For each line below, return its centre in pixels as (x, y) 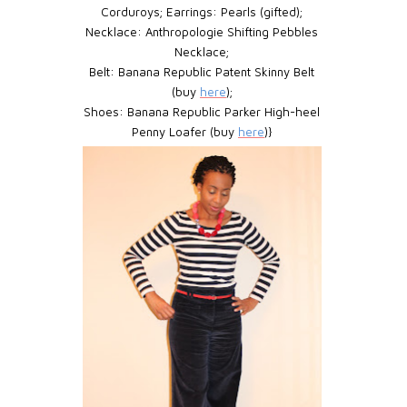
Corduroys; (134, 11)
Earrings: (192, 11)
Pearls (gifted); (260, 11)
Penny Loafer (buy (184, 131)
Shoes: (104, 111)
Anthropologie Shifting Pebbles (230, 31)
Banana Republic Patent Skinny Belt (215, 71)
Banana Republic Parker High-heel (222, 111)
